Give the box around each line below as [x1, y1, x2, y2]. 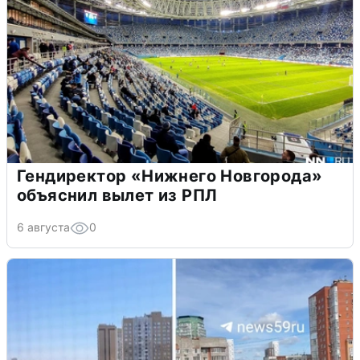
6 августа [17, 219, 70, 234]
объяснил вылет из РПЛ [17, 185, 218, 205]
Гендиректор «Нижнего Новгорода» [17, 166, 323, 186]
